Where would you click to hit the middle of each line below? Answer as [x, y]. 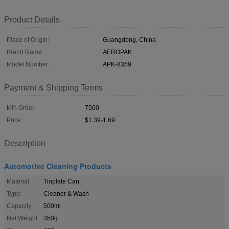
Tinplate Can [61, 181]
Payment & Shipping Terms [53, 87]
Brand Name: [25, 52]
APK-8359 [117, 64]
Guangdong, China [129, 40]
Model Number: [28, 64]
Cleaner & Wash [66, 193]
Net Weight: [23, 218]
